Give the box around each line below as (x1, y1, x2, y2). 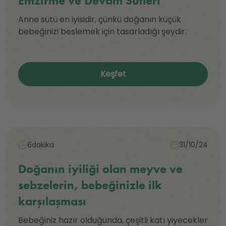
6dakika (27, 140, 54, 150)
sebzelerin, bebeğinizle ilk (18, 177, 162, 193)
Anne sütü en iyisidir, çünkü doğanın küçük (18, 14, 181, 26)
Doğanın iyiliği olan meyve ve (18, 161, 183, 177)
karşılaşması (18, 193, 86, 209)
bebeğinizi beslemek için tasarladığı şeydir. (18, 26, 187, 38)
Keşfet (100, 68, 126, 80)
